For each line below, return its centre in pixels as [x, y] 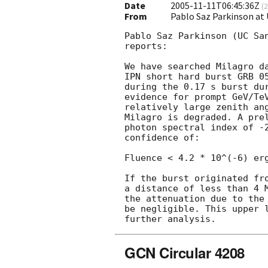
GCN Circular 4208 [185, 252]
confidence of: [162, 137]
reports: [146, 46]
